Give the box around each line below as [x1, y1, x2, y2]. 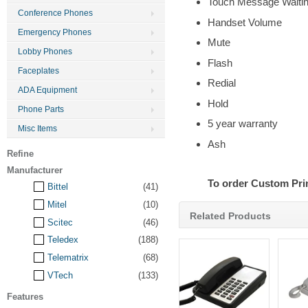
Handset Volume [208, 16, 282, 28]
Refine [7, 148, 34, 159]
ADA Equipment [18, 85, 77, 95]
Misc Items [18, 124, 57, 133]
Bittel [45, 181, 68, 192]
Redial [208, 77, 236, 89]
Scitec [45, 217, 73, 228]
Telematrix [45, 252, 89, 263]
